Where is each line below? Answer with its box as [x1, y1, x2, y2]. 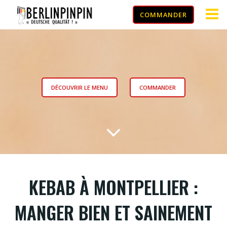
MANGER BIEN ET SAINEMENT [15, 199, 212, 225]
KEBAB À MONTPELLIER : [29, 173, 198, 200]
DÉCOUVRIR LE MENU [51, 83, 108, 91]
